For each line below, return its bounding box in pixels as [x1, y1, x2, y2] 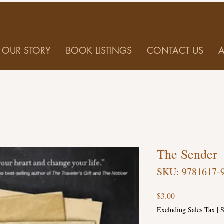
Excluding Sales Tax [157, 205, 215, 215]
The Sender [157, 145, 217, 163]
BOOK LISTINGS [66, 44, 132, 57]
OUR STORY [2, 44, 51, 57]
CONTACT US [147, 44, 203, 57]
